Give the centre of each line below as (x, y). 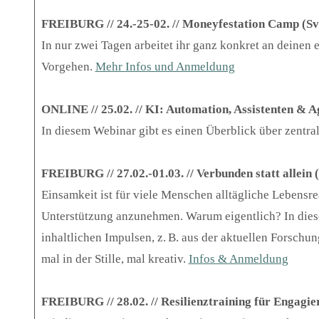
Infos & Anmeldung (238, 259)
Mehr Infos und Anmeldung (165, 67)
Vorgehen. (68, 67)
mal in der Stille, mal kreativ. (115, 259)
